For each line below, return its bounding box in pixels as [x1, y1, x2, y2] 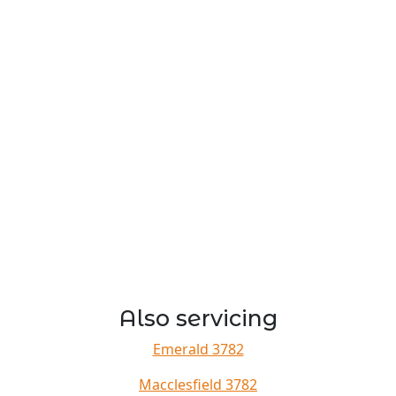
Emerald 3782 [152, 339, 244, 359]
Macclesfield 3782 [139, 375, 257, 394]
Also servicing [118, 305, 278, 331]
